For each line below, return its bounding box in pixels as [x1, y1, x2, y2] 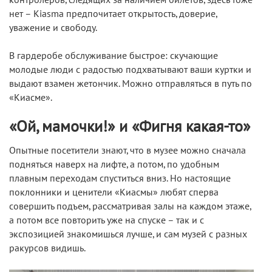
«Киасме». [9, 92, 52, 104]
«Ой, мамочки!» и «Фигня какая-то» [9, 118, 250, 137]
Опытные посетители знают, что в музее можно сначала [9, 145, 246, 157]
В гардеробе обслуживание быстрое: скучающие [9, 50, 218, 62]
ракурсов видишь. [9, 243, 86, 254]
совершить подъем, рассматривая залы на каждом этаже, [9, 201, 251, 212]
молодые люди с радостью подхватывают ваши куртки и [9, 64, 251, 76]
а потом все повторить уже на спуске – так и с [9, 215, 204, 226]
